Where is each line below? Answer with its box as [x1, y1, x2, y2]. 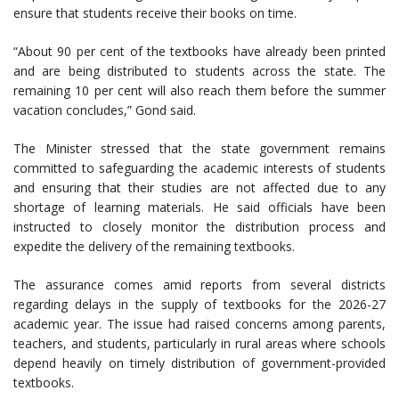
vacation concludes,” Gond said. [13, 101, 196, 118]
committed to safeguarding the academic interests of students [13, 159, 386, 176]
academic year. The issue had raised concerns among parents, [13, 314, 386, 332]
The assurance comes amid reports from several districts [13, 275, 386, 293]
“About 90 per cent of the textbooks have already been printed [13, 42, 386, 60]
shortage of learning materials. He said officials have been [13, 198, 386, 216]
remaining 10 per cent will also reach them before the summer [13, 81, 386, 99]
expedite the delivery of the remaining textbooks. [13, 237, 295, 255]
